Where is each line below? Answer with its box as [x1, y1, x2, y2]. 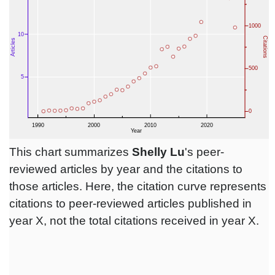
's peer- [185, 145, 224, 159]
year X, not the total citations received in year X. [9, 214, 259, 228]
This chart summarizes [9, 145, 132, 159]
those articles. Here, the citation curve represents [9, 180, 266, 193]
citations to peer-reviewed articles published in [9, 197, 252, 211]
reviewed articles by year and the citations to [9, 163, 242, 176]
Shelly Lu [132, 145, 185, 159]
